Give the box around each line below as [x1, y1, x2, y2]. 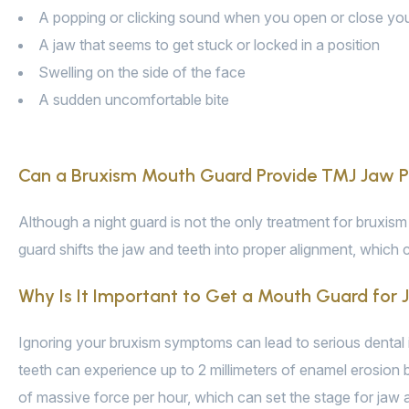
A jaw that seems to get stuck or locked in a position [38, 36, 380, 55]
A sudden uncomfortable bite [38, 90, 229, 110]
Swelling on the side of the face [38, 63, 246, 82]
